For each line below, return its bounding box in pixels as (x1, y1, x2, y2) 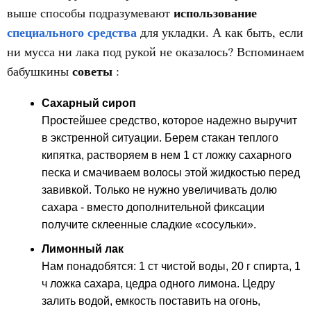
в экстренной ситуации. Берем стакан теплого (42, 132, 278, 144)
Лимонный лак (42, 243, 124, 255)
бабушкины (7, 62, 72, 79)
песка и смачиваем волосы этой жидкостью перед (42, 167, 300, 178)
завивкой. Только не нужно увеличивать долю (42, 184, 277, 196)
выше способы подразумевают (7, 4, 174, 21)
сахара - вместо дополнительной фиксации (42, 201, 264, 213)
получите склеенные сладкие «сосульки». (42, 219, 256, 230)
